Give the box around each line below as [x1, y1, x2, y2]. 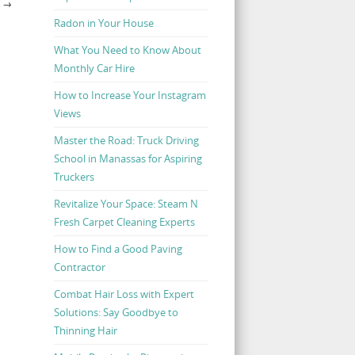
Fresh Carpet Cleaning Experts [53, 214, 195, 229]
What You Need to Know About [53, 42, 201, 57]
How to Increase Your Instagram [53, 87, 206, 102]
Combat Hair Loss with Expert [53, 286, 194, 301]
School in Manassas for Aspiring [53, 151, 202, 166]
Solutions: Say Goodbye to [53, 304, 178, 319]
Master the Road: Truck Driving [53, 132, 199, 147]
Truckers [53, 169, 94, 184]
